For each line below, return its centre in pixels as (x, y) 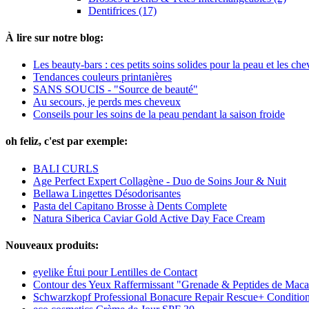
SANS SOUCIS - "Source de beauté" (116, 90)
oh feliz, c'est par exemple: (67, 141)
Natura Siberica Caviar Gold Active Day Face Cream (149, 218)
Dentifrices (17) (122, 10)
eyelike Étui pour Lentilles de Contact (115, 272)
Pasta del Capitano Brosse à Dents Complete (130, 206)
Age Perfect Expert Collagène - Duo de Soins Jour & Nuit (160, 181)
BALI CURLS (66, 168)
